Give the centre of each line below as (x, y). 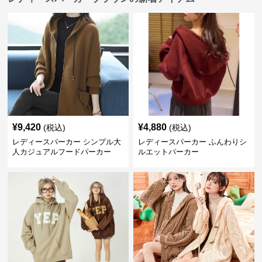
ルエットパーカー (168, 152)
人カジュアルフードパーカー (62, 152)
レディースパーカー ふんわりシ (192, 142)
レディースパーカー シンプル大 (67, 142)
